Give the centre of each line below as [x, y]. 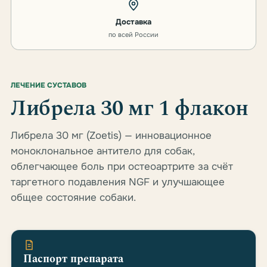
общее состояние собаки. [73, 198]
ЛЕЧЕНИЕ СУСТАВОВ [49, 85]
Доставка [133, 22]
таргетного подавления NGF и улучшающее [118, 182]
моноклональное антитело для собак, [103, 151]
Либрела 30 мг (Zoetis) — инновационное [111, 136]
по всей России [133, 35]
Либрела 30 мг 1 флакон [130, 109]
